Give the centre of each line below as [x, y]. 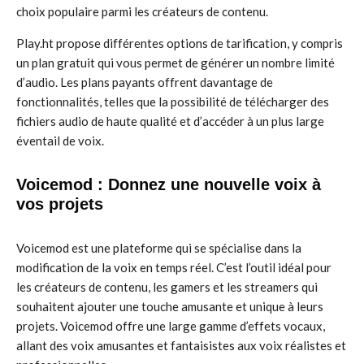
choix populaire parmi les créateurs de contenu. [142, 11]
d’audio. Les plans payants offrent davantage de [145, 82]
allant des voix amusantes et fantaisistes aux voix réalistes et [181, 345]
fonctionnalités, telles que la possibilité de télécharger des [173, 102]
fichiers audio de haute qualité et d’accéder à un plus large [170, 121]
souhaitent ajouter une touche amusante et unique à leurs [170, 306]
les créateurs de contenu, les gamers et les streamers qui [167, 287]
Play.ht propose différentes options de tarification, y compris [180, 43]
